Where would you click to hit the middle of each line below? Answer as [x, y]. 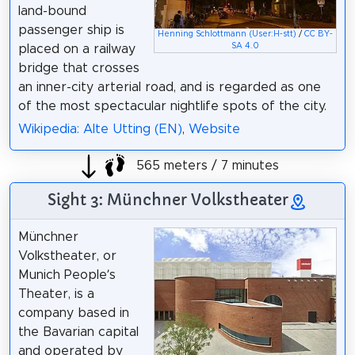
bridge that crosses [78, 68]
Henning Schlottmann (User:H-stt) [227, 34]
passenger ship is [71, 30]
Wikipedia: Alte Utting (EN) [100, 129]
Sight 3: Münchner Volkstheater [168, 199]
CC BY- [319, 34]
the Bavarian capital [78, 332]
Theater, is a [56, 294]
